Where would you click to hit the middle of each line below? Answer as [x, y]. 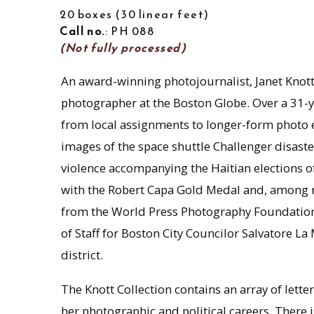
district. [82, 255]
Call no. [82, 31]
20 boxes [86, 14]
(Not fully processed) [123, 48]
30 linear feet [163, 14]
